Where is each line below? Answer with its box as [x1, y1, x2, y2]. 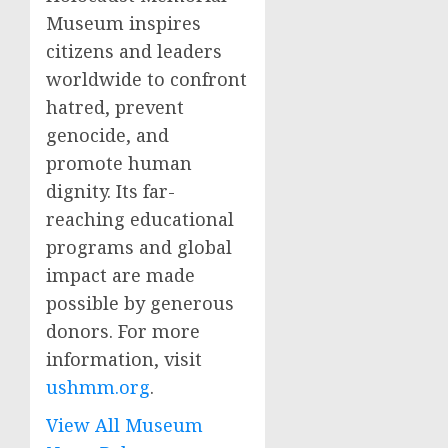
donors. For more [46, 319, 200, 343]
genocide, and [46, 123, 169, 147]
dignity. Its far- [46, 179, 175, 203]
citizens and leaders [46, 39, 222, 63]
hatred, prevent [46, 95, 184, 119]
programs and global [46, 235, 232, 259]
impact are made [46, 263, 195, 287]
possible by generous [46, 291, 234, 315]
